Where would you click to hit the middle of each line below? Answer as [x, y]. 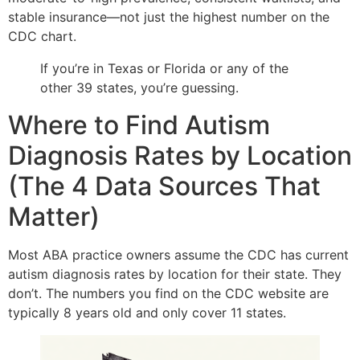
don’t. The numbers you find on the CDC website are [168, 293]
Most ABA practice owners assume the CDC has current [178, 254]
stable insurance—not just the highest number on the [169, 16]
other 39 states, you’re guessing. [139, 87]
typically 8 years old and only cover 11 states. [147, 312]
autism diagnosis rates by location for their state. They [175, 274]
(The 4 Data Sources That [164, 186]
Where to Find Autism [139, 125]
